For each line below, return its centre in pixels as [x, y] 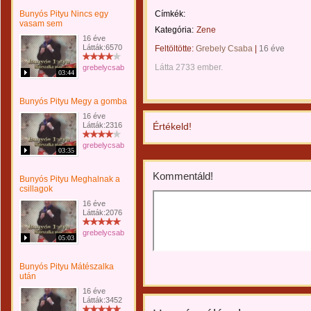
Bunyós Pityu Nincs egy [64, 14]
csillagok [36, 189]
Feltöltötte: [175, 49]
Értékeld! [172, 126]
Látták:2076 [102, 212]
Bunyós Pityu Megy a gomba [73, 101]
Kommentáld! [183, 176]
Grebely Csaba [224, 49]
